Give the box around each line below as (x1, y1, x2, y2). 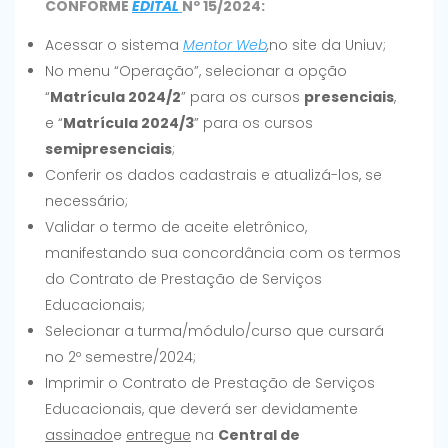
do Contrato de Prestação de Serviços (45, 269, 322, 290)
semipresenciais (45, 139, 172, 160)
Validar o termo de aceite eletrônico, (45, 217, 307, 238)
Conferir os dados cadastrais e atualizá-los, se (45, 165, 382, 186)
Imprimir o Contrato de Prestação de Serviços (45, 373, 375, 394)
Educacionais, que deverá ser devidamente (45, 399, 358, 420)
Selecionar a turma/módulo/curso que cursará (45, 321, 384, 342)
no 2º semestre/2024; (45, 347, 196, 368)
